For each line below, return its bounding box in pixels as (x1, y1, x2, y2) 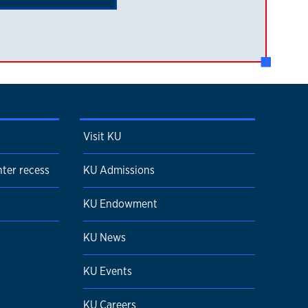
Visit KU (83, 129, 121, 144)
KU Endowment (83, 197, 157, 211)
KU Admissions (83, 163, 155, 177)
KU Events (83, 264, 132, 278)
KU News (83, 230, 126, 245)
